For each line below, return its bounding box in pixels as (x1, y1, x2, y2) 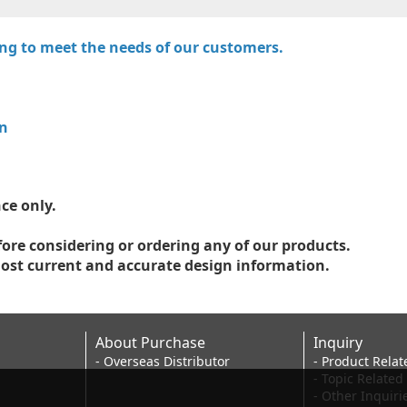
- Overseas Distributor (95, 352, 230, 370)
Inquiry (313, 332, 362, 352)
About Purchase (95, 332, 205, 352)
